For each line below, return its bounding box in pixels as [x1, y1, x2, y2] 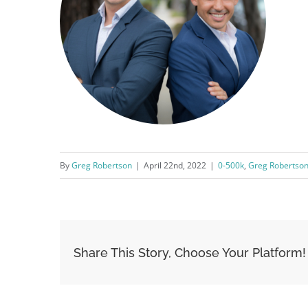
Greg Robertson [71, 159, 132, 172]
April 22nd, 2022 [144, 159, 206, 172]
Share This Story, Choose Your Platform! [74, 245, 306, 260]
